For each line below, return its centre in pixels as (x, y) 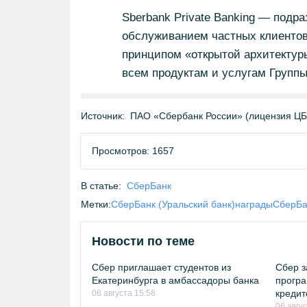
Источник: (103, 116)
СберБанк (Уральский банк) (173, 204)
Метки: (96, 204)
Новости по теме (143, 241)
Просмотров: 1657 (133, 151)
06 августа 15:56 (124, 293)
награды (254, 204)
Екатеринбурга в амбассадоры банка (175, 280)
